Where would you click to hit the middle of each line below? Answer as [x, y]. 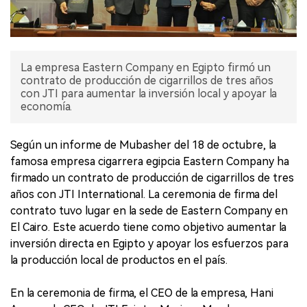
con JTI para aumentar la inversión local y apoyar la [149, 94]
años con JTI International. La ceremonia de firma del [144, 195]
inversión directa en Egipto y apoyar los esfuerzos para [149, 244]
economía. [46, 107]
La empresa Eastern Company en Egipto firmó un [146, 68]
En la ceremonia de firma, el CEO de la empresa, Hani [142, 293]
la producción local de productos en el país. [119, 260]
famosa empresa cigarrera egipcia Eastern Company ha [150, 162]
